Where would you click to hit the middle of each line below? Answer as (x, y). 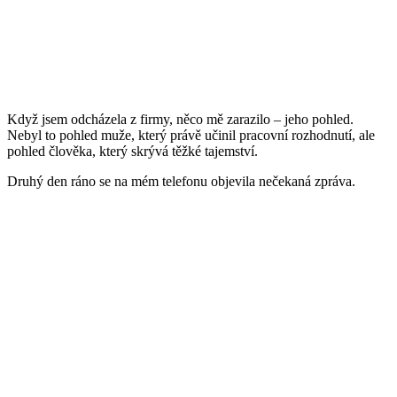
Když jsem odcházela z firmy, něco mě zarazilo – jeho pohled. (180, 120)
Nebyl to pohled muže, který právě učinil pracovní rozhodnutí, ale (191, 136)
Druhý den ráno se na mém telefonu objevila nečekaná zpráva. (181, 182)
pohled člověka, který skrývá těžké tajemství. (132, 152)
